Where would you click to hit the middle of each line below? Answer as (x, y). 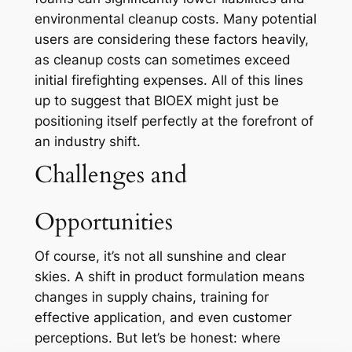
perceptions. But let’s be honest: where (157, 338)
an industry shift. (87, 142)
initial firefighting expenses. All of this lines (169, 81)
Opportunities (103, 222)
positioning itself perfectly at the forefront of (174, 121)
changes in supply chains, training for (151, 297)
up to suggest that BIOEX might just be (156, 101)
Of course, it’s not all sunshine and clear (160, 257)
